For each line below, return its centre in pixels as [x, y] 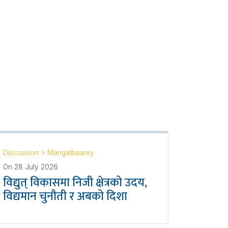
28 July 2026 [36, 167]
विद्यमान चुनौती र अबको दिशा [65, 196]
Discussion [22, 153]
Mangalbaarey [71, 153]
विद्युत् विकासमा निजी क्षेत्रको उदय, [75, 183]
